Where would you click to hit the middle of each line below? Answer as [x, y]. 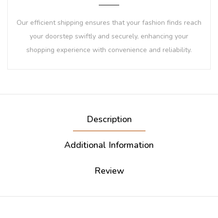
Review [109, 171]
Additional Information [109, 145]
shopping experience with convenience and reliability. [109, 50]
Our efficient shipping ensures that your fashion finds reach [109, 23]
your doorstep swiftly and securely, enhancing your [109, 36]
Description [109, 119]
